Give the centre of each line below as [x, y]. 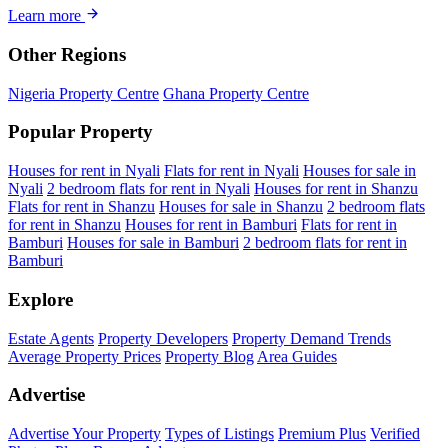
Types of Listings [219, 433]
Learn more [46, 16]
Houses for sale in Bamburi [153, 243]
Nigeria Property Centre [83, 93]
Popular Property [80, 132]
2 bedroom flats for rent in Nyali [148, 189]
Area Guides [297, 356]
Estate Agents [51, 338]
